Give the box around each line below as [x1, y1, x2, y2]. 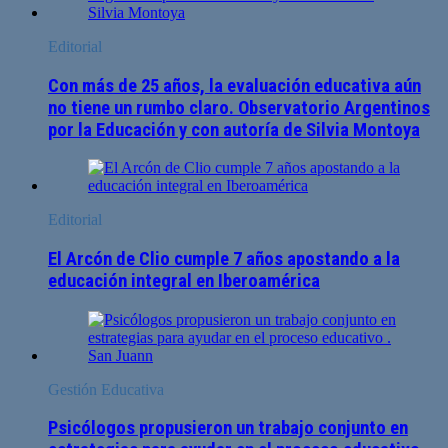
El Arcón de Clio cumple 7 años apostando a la [48, 248, 400, 271]
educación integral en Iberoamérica [48, 270, 320, 293]
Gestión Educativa [48, 380, 164, 398]
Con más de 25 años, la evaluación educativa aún [48, 74, 421, 97]
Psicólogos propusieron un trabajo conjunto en [48, 417, 408, 440]
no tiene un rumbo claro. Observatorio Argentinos [48, 96, 430, 119]
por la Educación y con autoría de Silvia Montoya [48, 118, 420, 141]
